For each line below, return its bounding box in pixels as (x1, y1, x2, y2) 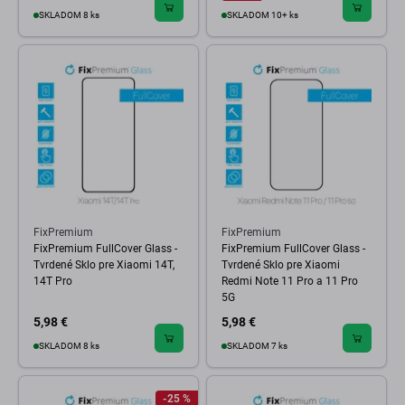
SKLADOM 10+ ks (227, 10, 298, 20)
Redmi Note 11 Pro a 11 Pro (221, 275, 358, 287)
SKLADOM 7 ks (227, 341, 287, 351)
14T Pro (33, 275, 72, 287)
